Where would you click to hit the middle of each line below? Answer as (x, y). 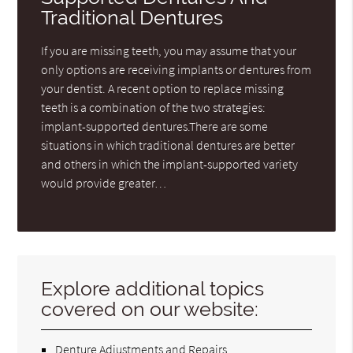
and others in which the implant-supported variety (170, 164)
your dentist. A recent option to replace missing (163, 89)
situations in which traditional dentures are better (168, 145)
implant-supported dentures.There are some (155, 126)
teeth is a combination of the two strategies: (154, 108)
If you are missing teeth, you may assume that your (169, 51)
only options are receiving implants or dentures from (176, 70)
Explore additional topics (153, 289)
